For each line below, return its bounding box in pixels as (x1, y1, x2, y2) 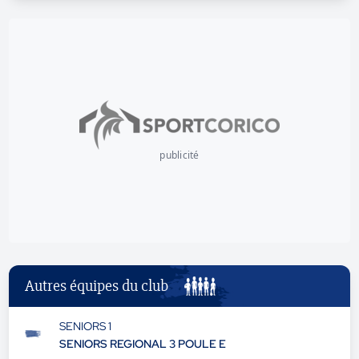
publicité (159, 148, 200, 162)
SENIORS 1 (58, 319, 111, 333)
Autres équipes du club (25, 276, 169, 296)
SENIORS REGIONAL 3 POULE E (58, 337, 226, 351)
